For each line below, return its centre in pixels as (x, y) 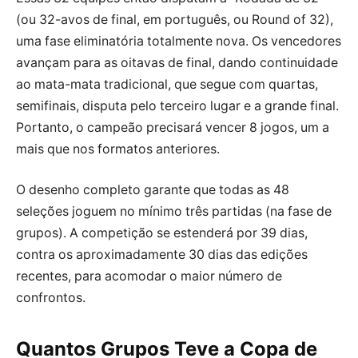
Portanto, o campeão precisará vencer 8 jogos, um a (173, 127)
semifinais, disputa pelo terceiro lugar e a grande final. (177, 105)
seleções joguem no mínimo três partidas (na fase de (174, 212)
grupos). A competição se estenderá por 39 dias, (162, 233)
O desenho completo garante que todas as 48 (153, 190)
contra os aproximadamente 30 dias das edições (162, 255)
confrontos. (51, 298)
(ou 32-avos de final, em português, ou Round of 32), (175, 19)
